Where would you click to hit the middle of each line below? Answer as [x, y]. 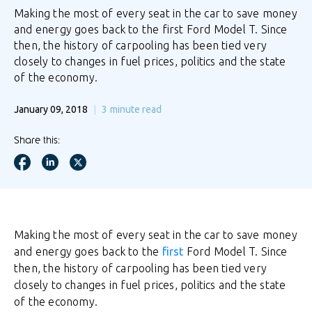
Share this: [37, 141]
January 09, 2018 [51, 109]
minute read [136, 109]
